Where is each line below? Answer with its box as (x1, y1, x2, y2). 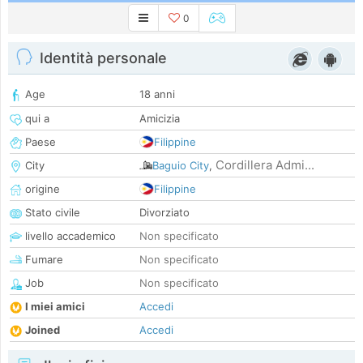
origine (22, 182, 60, 196)
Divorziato (139, 206, 190, 220)
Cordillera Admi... (216, 157, 314, 173)
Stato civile (22, 206, 80, 220)
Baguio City (152, 159, 209, 173)
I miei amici (25, 300, 85, 314)
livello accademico (22, 229, 116, 243)
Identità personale (40, 49, 167, 67)
